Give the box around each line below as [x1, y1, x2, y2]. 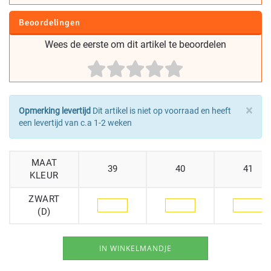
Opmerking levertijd [19, 105, 91, 116]
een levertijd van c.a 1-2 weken [19, 117, 132, 128]
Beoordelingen [19, 16, 80, 28]
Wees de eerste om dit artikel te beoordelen [45, 38, 226, 50]
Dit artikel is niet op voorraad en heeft [91, 105, 231, 116]
